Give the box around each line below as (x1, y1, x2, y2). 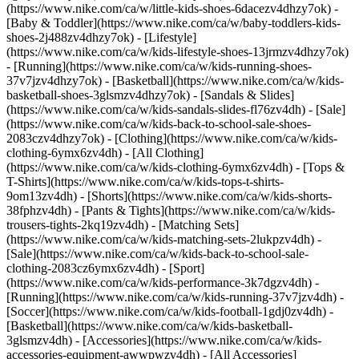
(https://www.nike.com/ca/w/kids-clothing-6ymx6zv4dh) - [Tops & (6, 160, 345, 174)
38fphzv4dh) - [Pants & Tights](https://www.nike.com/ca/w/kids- (6, 204, 335, 217)
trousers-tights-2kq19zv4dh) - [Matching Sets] (6, 218, 239, 232)
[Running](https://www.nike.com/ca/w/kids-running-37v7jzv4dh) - (6, 290, 344, 304)
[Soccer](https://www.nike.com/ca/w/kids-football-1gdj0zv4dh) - (6, 305, 333, 318)
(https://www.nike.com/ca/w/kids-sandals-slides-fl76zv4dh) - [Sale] (6, 103, 345, 116)
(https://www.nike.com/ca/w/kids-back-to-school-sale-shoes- (6, 117, 311, 131)
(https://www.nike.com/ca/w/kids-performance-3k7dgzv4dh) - (6, 276, 319, 289)
